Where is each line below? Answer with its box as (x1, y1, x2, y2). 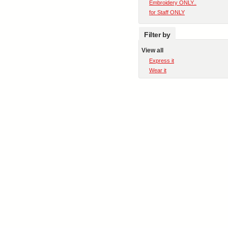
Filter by (144, 31, 170, 39)
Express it (149, 58, 174, 64)
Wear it (149, 67, 166, 73)
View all (141, 47, 163, 54)
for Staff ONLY (149, 9, 185, 15)
